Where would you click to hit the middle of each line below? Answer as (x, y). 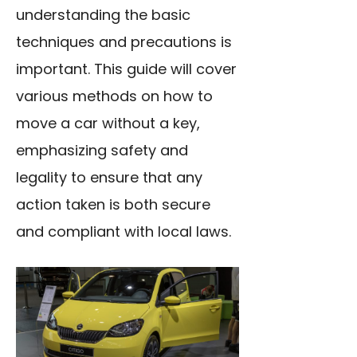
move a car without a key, (108, 123)
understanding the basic (103, 15)
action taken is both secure (113, 204)
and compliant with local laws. (124, 231)
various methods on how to (114, 96)
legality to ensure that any (109, 177)
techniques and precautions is (124, 42)
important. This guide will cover (126, 69)
